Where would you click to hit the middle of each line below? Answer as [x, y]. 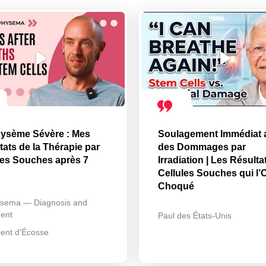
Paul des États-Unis [195, 215]
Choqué [176, 186]
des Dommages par [202, 147]
